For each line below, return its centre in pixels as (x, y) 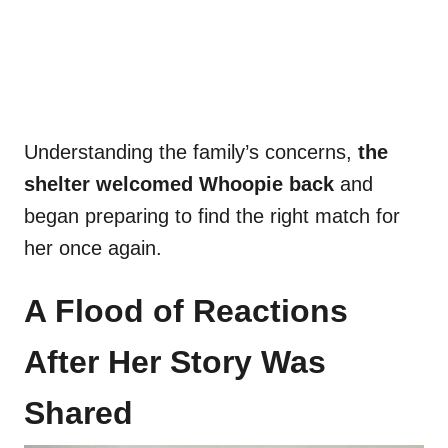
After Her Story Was (175, 362)
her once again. (93, 248)
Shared (78, 413)
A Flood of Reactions (186, 311)
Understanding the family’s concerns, (188, 152)
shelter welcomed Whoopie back (179, 184)
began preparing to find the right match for (212, 216)
